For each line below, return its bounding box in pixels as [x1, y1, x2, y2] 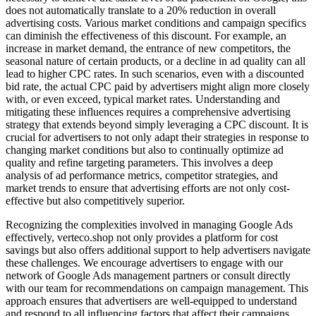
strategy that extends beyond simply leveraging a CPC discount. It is [6, 118, 308, 130]
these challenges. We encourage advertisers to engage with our [6, 256, 283, 269]
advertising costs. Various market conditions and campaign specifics [6, 16, 306, 29]
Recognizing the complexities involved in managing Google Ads [6, 218, 293, 231]
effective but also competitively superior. [6, 194, 185, 207]
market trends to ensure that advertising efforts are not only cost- [6, 181, 290, 194]
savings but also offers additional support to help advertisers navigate [6, 243, 310, 256]
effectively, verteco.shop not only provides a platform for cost [6, 231, 278, 243]
